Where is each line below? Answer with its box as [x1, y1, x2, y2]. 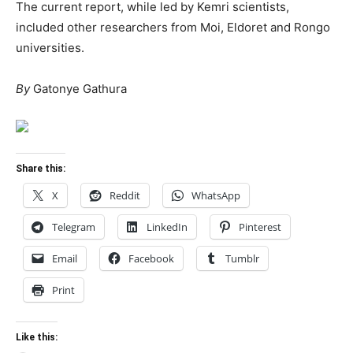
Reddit [110, 188, 140, 203]
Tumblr [225, 251, 259, 266]
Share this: [16, 163, 65, 175]
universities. [16, 40, 84, 56]
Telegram [52, 220, 95, 235]
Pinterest [239, 220, 281, 235]
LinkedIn [147, 220, 188, 235]
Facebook [128, 251, 174, 266]
